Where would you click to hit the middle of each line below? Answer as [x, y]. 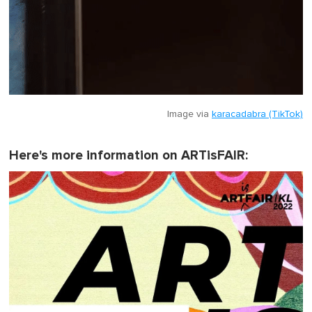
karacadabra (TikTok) [257, 115]
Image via [189, 115]
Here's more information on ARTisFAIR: [128, 156]
